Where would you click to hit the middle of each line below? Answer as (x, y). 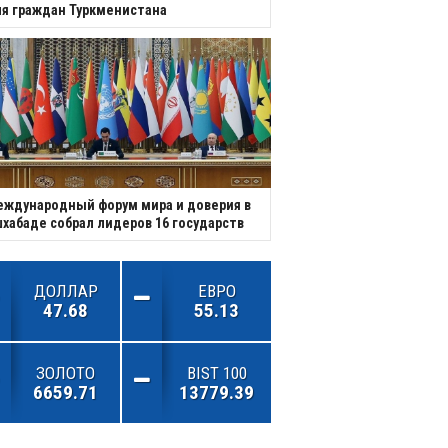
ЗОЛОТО (65, 372)
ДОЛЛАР (65, 290)
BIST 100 (216, 372)
